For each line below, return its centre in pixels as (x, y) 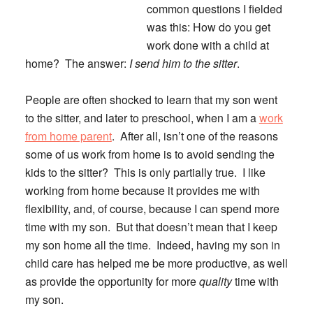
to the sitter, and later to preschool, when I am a (142, 118)
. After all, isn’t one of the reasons (195, 136)
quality (215, 281)
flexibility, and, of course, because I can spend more (152, 209)
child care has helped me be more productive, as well (156, 263)
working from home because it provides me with (142, 190)
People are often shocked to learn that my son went (151, 100)
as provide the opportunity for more (112, 281)
